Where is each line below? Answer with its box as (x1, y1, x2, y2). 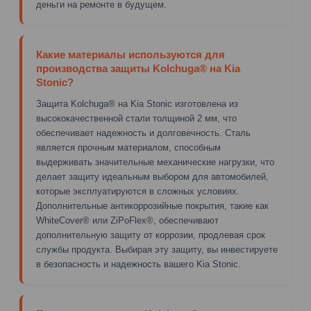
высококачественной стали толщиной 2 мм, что (36, 112, 237, 124)
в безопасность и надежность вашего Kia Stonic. (36, 258, 241, 269)
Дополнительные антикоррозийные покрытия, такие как (36, 200, 269, 211)
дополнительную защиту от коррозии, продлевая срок (36, 229, 265, 240)
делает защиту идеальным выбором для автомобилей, (36, 171, 269, 182)
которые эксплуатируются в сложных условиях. (36, 185, 239, 196)
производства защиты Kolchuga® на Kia (36, 62, 240, 74)
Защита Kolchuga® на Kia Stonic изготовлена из (36, 98, 238, 109)
